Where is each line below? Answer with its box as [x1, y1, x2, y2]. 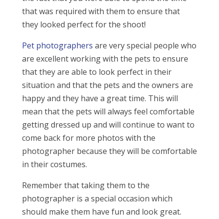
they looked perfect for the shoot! [22, 19, 146, 30]
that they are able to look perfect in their [22, 66, 172, 77]
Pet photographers [22, 40, 93, 51]
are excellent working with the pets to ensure [22, 53, 188, 64]
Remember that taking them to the [22, 180, 150, 191]
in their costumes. [22, 159, 87, 170]
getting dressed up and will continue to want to [22, 119, 195, 130]
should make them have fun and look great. [22, 206, 181, 217]
